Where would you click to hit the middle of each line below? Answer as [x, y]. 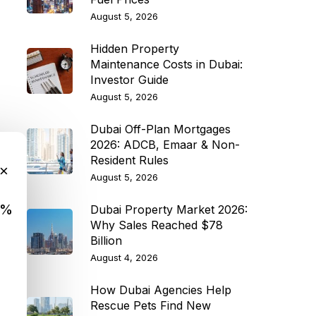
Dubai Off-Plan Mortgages [160, 129]
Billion [106, 240]
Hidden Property [134, 48]
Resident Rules [129, 160]
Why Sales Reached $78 [156, 225]
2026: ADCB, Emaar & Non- [165, 144]
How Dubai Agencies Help [160, 290]
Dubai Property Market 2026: [169, 209]
